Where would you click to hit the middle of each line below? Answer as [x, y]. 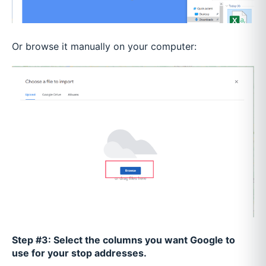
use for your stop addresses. [80, 253]
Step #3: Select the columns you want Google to [123, 240]
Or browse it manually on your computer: [104, 46]
